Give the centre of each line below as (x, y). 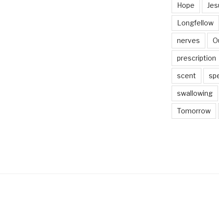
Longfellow (195, 23)
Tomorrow (194, 111)
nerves (188, 41)
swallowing (195, 93)
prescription (196, 58)
